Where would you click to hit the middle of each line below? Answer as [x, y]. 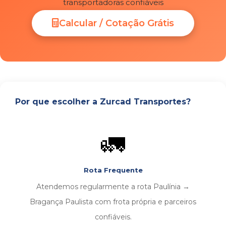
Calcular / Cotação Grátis [117, 23]
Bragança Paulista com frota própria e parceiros [113, 202]
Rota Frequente [113, 170]
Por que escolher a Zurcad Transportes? [103, 102]
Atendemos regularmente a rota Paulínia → [113, 187]
